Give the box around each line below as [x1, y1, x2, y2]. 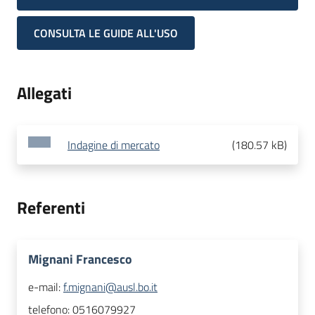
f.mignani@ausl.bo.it [63, 278, 157, 296]
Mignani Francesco [28, 250, 132, 269]
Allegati [17, 80, 72, 106]
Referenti [17, 195, 85, 221]
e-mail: [28, 278, 63, 296]
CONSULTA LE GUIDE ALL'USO [34, 25, 178, 42]
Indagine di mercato [67, 136, 160, 154]
